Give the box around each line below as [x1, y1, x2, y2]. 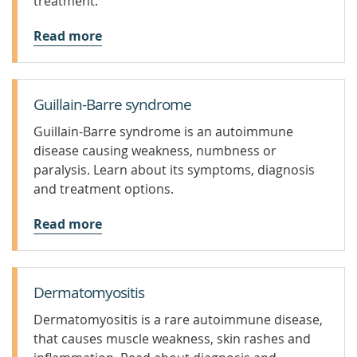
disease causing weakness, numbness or [33, 142, 277, 159]
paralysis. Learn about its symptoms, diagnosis [33, 161, 315, 178]
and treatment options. [33, 180, 174, 198]
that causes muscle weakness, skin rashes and [33, 330, 311, 347]
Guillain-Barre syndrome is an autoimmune [33, 123, 293, 140]
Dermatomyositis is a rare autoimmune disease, [33, 311, 323, 328]
